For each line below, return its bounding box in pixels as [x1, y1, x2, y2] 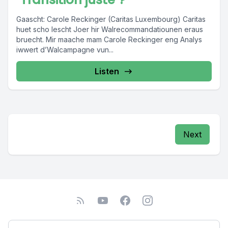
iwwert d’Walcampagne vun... [16, 45, 113, 54]
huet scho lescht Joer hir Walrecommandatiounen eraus [16, 25, 203, 34]
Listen [95, 66, 119, 76]
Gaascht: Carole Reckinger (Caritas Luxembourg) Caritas [16, 15, 206, 23]
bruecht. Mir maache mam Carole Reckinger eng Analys [16, 35, 202, 44]
